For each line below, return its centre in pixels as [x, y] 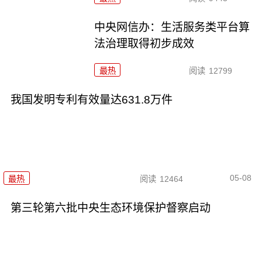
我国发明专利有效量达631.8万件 [91, 99]
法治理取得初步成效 [144, 43]
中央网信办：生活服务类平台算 [172, 27]
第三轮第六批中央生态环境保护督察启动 [110, 208]
